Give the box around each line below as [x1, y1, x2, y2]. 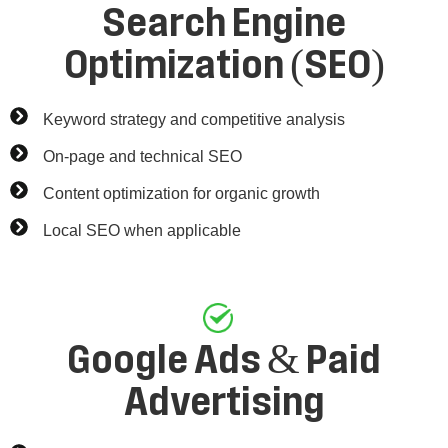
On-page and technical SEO [42, 147, 242, 165]
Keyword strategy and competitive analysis [42, 110, 345, 128]
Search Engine [102, 2, 346, 45]
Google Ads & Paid [67, 339, 381, 382]
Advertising [123, 381, 325, 424]
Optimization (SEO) [63, 44, 385, 87]
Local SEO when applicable [42, 221, 241, 239]
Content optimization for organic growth [42, 184, 320, 202]
